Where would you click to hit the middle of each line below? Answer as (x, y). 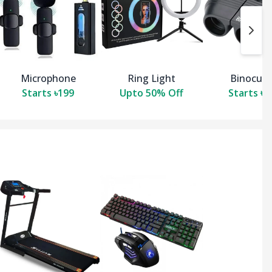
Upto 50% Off (151, 93)
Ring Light (151, 79)
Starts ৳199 (48, 93)
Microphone (48, 79)
